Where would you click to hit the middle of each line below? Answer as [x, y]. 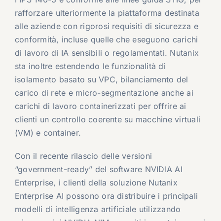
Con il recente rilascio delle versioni [83, 156]
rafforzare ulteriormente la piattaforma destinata [107, 13]
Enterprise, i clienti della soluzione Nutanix [96, 183]
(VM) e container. [48, 133]
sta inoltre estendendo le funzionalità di [90, 66]
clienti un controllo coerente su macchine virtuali [107, 120]
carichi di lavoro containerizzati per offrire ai [100, 106]
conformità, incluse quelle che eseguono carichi [106, 40]
